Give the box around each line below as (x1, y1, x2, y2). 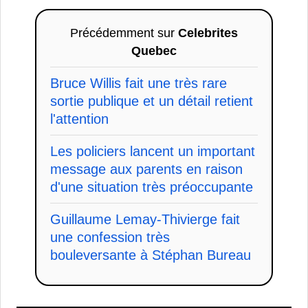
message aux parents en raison (50, 162, 243, 177)
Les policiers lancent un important (50, 144, 255, 159)
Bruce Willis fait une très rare (50, 76, 227, 91)
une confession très (50, 230, 170, 245)
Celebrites (178, 26, 238, 41)
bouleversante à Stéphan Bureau (50, 247, 251, 263)
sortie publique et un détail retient (50, 93, 253, 109)
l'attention (50, 111, 109, 127)
